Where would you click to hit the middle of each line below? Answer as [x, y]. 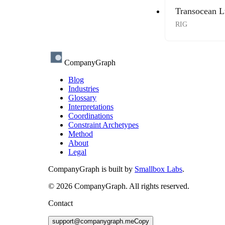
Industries [84, 89]
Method [81, 134]
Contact [61, 203]
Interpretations [91, 107]
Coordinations [91, 116]
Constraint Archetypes [103, 125]
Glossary [82, 98]
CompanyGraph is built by [90, 169]
